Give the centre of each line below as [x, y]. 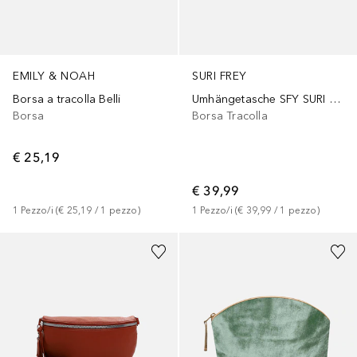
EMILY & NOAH [54, 76]
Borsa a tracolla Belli [67, 99]
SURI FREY [220, 76]
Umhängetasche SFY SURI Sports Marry [334, 99]
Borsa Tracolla [230, 116]
